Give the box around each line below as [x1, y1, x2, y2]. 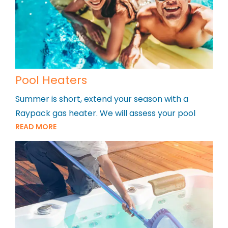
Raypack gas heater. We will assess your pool [15, 107, 195, 120]
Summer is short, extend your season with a [15, 93, 188, 105]
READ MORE [15, 122, 56, 132]
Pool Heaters [15, 72, 87, 89]
